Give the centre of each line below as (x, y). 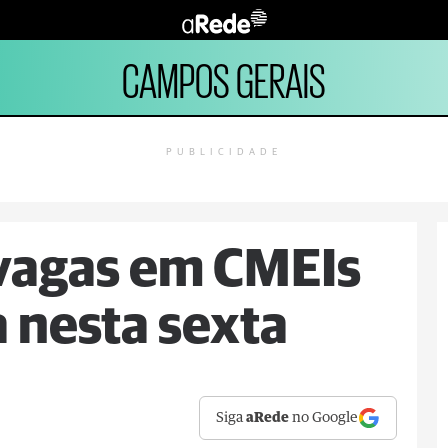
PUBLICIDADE (224, 152)
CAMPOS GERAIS (224, 77)
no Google (324, 418)
